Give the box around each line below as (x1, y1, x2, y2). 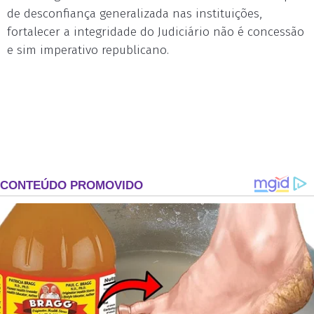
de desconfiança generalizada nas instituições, (7, 6, 262, 21)
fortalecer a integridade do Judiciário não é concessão (7, 25, 304, 39)
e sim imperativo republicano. (7, 43, 169, 57)
